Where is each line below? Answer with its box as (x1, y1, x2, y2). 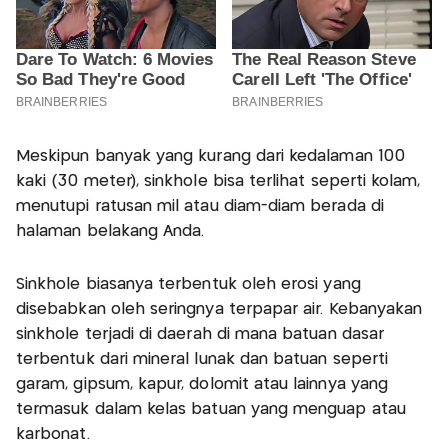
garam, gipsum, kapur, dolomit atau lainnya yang (16, 376, 389, 392)
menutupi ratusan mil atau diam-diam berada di (16, 198, 384, 214)
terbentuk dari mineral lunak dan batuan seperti (16, 351, 389, 367)
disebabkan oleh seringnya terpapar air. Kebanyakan (16, 301, 423, 317)
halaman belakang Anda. (16, 223, 205, 239)
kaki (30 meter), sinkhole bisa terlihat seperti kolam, (16, 173, 421, 189)
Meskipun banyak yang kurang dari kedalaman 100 (16, 148, 405, 164)
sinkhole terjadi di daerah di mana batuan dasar (16, 326, 385, 342)
